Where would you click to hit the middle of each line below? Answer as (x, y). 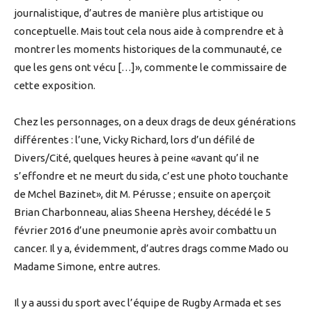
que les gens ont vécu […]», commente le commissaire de (150, 68)
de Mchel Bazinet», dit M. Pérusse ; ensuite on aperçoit (142, 194)
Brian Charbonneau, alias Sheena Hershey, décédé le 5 (142, 212)
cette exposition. (56, 86)
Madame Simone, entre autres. (88, 267)
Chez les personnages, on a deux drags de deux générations (155, 122)
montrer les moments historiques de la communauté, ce (148, 49)
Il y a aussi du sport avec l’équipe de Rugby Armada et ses (148, 303)
